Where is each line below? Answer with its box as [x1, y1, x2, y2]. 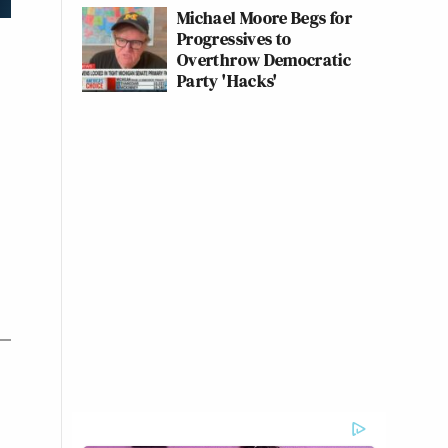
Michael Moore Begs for [177, 5, 352, 30]
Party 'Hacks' [177, 68, 278, 93]
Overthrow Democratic [177, 47, 352, 72]
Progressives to [177, 26, 292, 51]
